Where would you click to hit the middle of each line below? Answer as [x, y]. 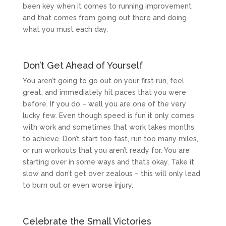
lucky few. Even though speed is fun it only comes [108, 115]
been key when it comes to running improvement [107, 6]
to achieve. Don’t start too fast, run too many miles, [110, 138]
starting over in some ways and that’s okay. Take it [108, 162]
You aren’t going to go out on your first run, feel [103, 80]
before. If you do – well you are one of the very [104, 104]
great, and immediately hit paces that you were [104, 92]
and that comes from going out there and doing [104, 17]
